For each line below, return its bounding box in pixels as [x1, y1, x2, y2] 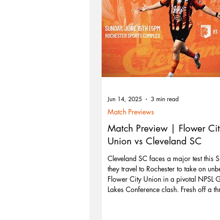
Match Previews [108, 107, 154, 116]
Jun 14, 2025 [108, 95, 142, 104]
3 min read [151, 95, 179, 104]
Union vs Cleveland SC [108, 135, 202, 147]
